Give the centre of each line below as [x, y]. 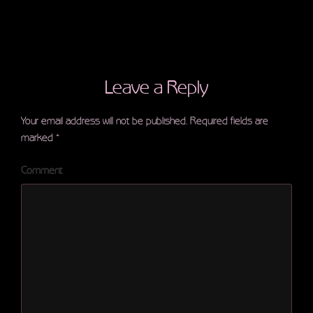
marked [38, 138]
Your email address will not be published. [104, 121]
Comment [42, 170]
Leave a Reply [156, 87]
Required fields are [228, 121]
